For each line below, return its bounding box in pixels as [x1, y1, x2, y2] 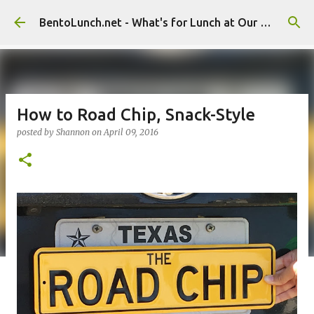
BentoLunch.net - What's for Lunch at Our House [260, 16, 271, 29]
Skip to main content [104, 11, 210, 24]
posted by [17, 127, 56, 137]
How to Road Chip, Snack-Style [17, 105, 255, 124]
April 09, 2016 [104, 127, 158, 137]
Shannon [56, 127, 90, 137]
